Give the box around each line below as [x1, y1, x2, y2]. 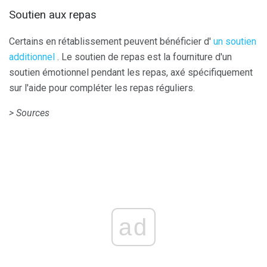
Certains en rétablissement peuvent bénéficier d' [9, 35, 213, 47]
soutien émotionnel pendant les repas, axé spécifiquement [9, 66, 253, 78]
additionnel [9, 51, 55, 63]
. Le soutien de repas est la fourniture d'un [55, 51, 232, 63]
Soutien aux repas [9, 8, 97, 21]
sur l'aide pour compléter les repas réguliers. [9, 82, 195, 94]
